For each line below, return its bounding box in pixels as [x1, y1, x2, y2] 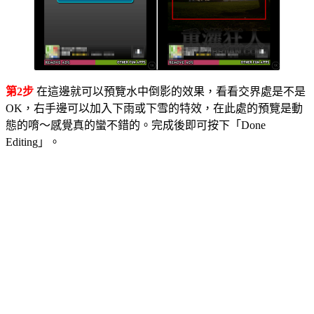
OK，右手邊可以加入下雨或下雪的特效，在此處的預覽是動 [6, 102, 303, 114]
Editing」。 [6, 135, 60, 148]
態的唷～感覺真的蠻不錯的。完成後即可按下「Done [6, 118, 266, 131]
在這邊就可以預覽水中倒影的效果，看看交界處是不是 [34, 85, 306, 97]
